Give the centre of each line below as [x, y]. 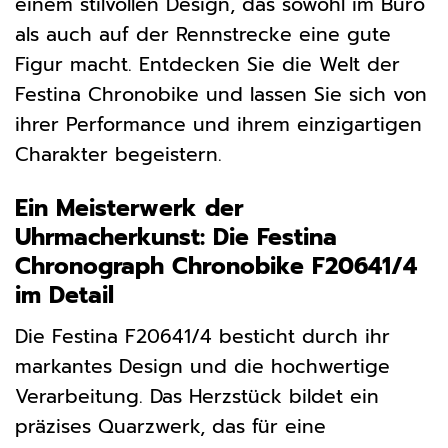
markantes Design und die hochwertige [202, 366]
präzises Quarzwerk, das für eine [170, 426]
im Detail [64, 296]
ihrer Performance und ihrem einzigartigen [218, 124]
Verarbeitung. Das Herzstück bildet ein [197, 396]
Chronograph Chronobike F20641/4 [216, 267]
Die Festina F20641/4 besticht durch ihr [202, 336]
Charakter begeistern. [118, 154]
